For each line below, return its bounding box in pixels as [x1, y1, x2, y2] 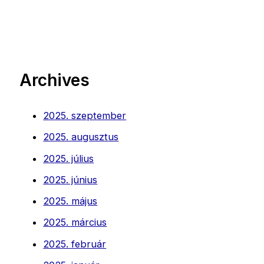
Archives [19, 70, 90, 91]
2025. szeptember [43, 109, 127, 121]
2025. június [43, 173, 98, 186]
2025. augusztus [43, 131, 119, 143]
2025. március [43, 216, 107, 229]
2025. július [43, 152, 94, 164]
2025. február [43, 237, 107, 250]
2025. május [43, 195, 98, 207]
